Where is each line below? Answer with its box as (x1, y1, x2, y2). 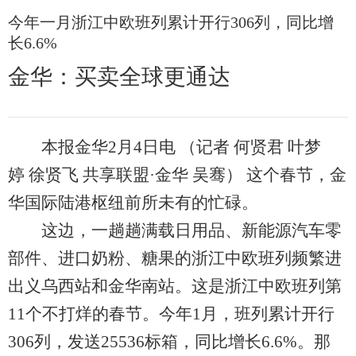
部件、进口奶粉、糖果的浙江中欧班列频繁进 (8, 249, 342, 268)
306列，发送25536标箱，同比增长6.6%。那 (8, 332, 331, 351)
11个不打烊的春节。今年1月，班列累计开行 (8, 304, 335, 323)
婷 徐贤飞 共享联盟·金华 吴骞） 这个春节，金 (8, 165, 346, 184)
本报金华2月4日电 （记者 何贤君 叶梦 (8, 137, 321, 157)
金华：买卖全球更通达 (8, 64, 230, 89)
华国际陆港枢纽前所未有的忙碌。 (8, 193, 258, 212)
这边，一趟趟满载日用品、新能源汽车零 (8, 221, 342, 240)
